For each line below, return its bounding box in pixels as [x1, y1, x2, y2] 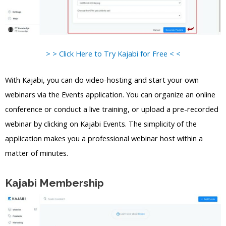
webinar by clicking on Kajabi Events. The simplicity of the [5, 119, 197, 129]
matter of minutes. [5, 148, 68, 158]
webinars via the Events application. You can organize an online [5, 89, 215, 100]
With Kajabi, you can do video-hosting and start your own [5, 75, 199, 85]
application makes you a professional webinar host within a [5, 133, 203, 144]
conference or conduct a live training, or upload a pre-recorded [5, 104, 218, 115]
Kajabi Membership [5, 176, 104, 189]
